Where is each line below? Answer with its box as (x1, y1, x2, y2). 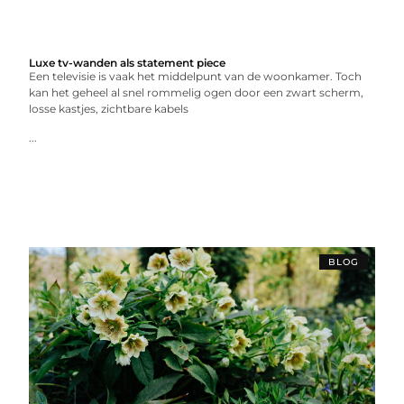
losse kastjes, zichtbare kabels (29, 102, 189, 115)
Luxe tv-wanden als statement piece (29, 56, 226, 69)
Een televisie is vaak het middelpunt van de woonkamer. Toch (29, 69, 363, 83)
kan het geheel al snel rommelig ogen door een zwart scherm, (29, 86, 364, 99)
